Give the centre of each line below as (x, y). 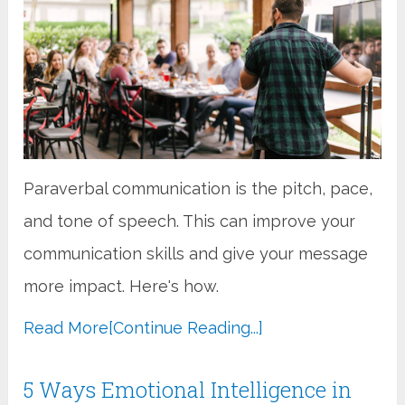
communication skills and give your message (196, 253)
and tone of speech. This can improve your (190, 221)
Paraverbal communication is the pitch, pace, (198, 188)
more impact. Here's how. (122, 286)
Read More (66, 327)
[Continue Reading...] (186, 327)
